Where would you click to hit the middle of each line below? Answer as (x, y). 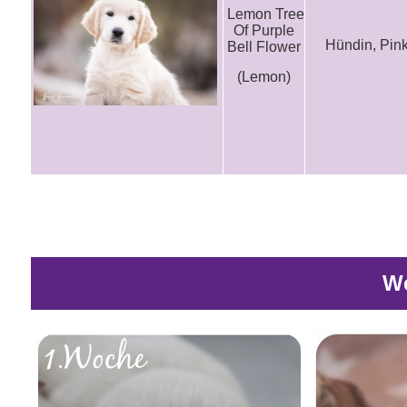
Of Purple (264, 30)
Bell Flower (264, 47)
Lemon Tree (266, 14)
